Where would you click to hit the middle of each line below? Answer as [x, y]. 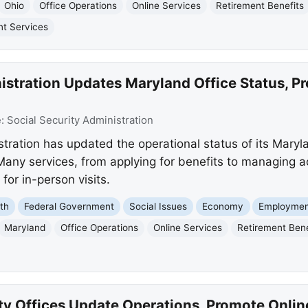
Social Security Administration [80, 121]
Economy [223, 206]
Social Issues [158, 206]
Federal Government [69, 206]
